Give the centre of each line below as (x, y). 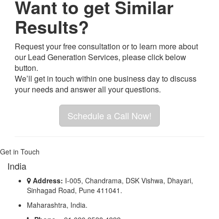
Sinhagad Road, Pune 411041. (75, 190)
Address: (48, 180)
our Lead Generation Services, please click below (100, 57)
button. (26, 67)
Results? (52, 26)
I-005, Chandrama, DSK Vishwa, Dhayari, (128, 180)
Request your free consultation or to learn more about (106, 46)
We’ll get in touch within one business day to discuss (106, 78)
